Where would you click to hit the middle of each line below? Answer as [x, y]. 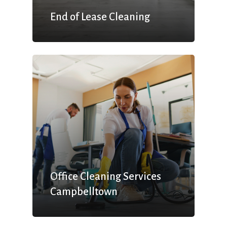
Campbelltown [84, 191]
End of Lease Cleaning [100, 16]
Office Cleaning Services [106, 176]
